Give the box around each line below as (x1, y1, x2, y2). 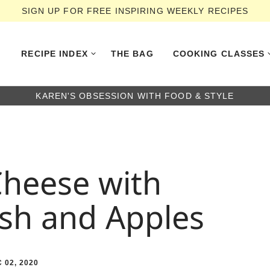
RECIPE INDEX (21, 49, 88, 58)
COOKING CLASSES (172, 49, 265, 58)
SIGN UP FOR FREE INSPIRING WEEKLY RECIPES (21, 6, 249, 16)
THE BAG (110, 49, 154, 58)
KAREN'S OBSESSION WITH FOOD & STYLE (36, 91, 234, 101)
